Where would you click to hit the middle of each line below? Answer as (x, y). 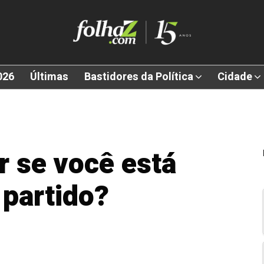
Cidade (235, 77)
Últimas (49, 77)
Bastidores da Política (139, 77)
